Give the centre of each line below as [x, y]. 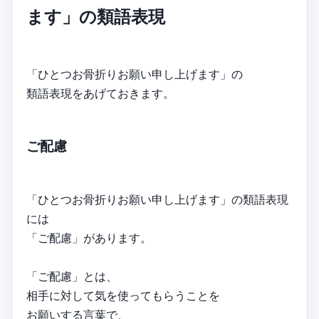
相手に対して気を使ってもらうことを [123, 296]
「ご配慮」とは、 [72, 277]
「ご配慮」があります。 [89, 238]
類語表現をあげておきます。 [100, 93]
